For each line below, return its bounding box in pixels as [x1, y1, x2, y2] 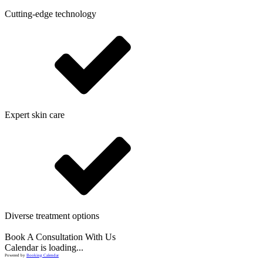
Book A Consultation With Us [5, 231, 116, 242]
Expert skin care [5, 109, 65, 120]
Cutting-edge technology [5, 8, 96, 19]
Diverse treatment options [5, 210, 99, 221]
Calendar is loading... [5, 242, 83, 252]
